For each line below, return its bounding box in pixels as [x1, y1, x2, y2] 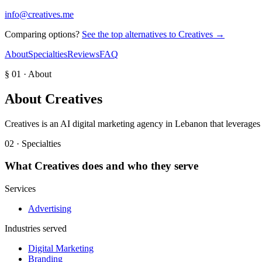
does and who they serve [79, 160, 198, 173]
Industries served [5, 223, 67, 234]
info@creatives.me [5, 9, 74, 19]
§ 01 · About [5, 68, 51, 79]
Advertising [28, 204, 71, 214]
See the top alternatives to [82, 29, 178, 39]
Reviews [67, 49, 99, 59]
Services [5, 184, 36, 194]
